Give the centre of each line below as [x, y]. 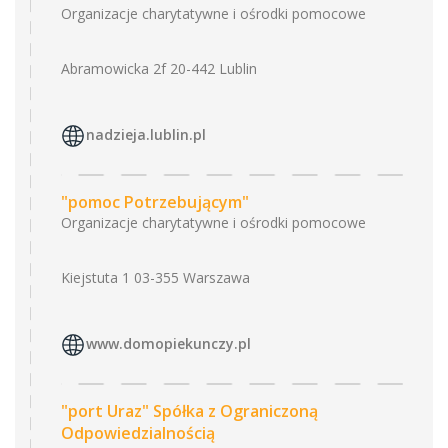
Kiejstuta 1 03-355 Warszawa [155, 277]
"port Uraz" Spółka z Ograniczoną [189, 411]
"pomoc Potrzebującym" [155, 202]
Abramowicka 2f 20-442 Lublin [159, 68]
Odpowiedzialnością [138, 433]
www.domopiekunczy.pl [168, 344]
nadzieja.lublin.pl [146, 135]
